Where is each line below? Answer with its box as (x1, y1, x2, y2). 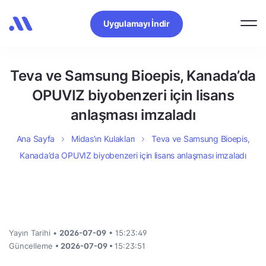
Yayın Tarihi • (9, 228, 59, 237)
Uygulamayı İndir (103, 18, 170, 28)
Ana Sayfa (16, 134, 55, 144)
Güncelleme (9, 241, 55, 251)
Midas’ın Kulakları (71, 134, 135, 144)
